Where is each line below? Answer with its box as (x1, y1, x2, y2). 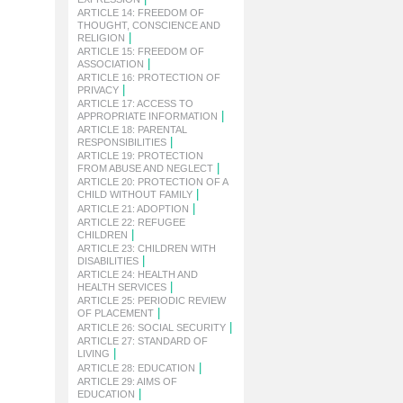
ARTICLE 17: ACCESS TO (77, 98, 193, 109)
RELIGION (77, 32, 125, 43)
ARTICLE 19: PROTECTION (77, 150, 203, 161)
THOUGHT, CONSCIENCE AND (77, 20, 220, 31)
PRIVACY (77, 85, 119, 95)
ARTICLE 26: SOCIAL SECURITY (77, 322, 226, 333)
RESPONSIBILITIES (77, 137, 166, 148)
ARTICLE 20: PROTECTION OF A (77, 176, 228, 187)
